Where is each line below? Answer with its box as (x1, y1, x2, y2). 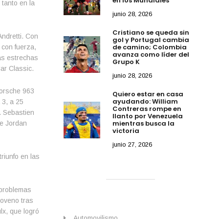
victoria (112, 126, 140, 135)
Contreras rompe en (112, 104, 182, 113)
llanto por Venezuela (112, 111, 183, 121)
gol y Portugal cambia (112, 35, 190, 44)
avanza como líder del (112, 49, 190, 59)
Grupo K (112, 57, 140, 66)
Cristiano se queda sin (112, 27, 190, 37)
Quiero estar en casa (112, 89, 184, 99)
